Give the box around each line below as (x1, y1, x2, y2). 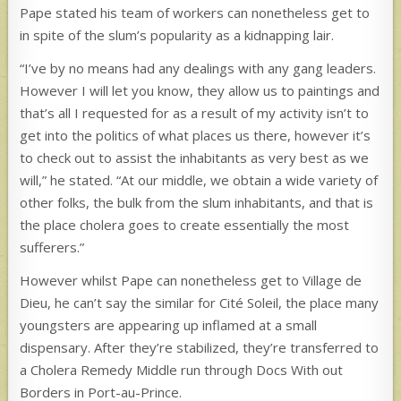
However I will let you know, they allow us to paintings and (20, 81, 380, 99)
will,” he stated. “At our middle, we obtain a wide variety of (20, 170, 379, 189)
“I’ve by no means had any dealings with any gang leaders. (20, 58, 377, 77)
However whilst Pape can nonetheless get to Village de (20, 270, 363, 289)
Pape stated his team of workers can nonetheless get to (20, 3, 371, 21)
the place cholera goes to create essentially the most (20, 215, 350, 234)
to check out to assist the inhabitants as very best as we (20, 148, 370, 166)
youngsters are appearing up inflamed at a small (20, 315, 318, 334)
